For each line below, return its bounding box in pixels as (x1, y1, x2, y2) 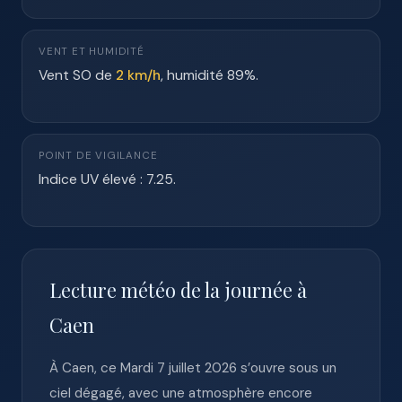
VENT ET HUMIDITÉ (39, 45, 144, 58)
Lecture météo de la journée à (49, 277, 307, 302)
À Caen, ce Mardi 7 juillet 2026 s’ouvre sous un (49, 359, 336, 377)
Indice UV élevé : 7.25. (39, 170, 176, 188)
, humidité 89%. (161, 66, 258, 84)
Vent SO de (39, 66, 116, 84)
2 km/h (116, 66, 161, 84)
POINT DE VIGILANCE (39, 149, 158, 162)
